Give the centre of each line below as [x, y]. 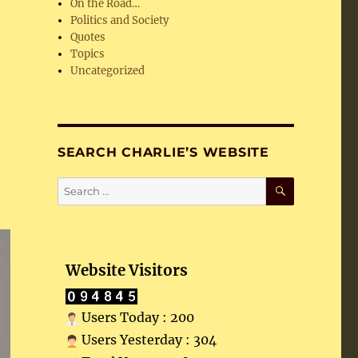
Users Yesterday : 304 [147, 340]
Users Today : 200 [136, 317]
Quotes [88, 37]
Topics [88, 54]
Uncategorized [108, 71]
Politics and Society [120, 20]
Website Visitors [126, 270]
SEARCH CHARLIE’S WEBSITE [163, 152]
